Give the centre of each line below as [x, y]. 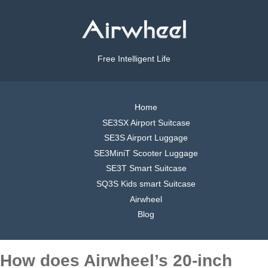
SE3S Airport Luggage [146, 138]
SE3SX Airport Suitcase [146, 122]
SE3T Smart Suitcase [146, 168]
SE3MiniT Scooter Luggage [146, 153]
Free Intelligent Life [134, 59]
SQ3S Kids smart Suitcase [146, 183]
